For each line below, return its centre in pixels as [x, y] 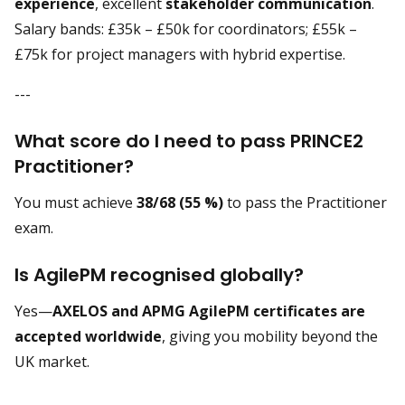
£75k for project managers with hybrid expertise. [180, 54]
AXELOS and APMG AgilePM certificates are [209, 311]
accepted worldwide [88, 336]
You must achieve [75, 202]
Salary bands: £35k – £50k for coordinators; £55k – [186, 29]
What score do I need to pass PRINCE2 [189, 141]
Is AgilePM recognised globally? [159, 275]
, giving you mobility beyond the [270, 336]
